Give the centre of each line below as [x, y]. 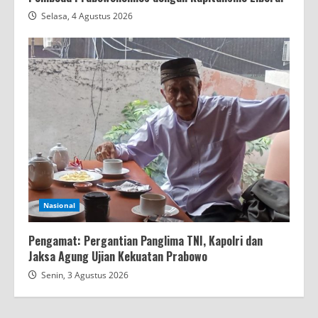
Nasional [59, 205]
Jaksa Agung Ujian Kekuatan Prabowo [118, 257]
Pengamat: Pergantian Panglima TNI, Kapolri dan [146, 241]
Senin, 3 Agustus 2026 [85, 275]
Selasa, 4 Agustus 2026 [87, 16]
